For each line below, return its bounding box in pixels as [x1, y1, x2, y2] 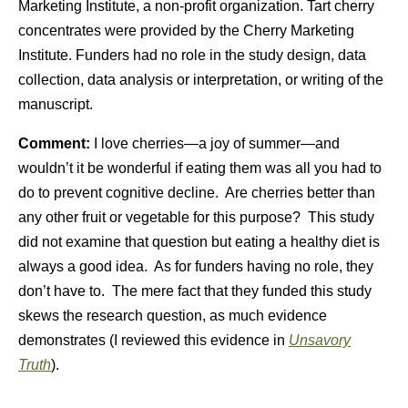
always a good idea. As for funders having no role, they [18, 259, 373, 274]
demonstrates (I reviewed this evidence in [18, 332, 289, 348]
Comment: [18, 136, 94, 151]
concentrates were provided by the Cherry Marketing [18, 23, 354, 38]
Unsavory [289, 332, 351, 348]
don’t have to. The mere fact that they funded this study [18, 283, 372, 299]
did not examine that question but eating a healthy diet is [18, 234, 380, 250]
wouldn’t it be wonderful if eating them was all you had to [18, 160, 382, 176]
